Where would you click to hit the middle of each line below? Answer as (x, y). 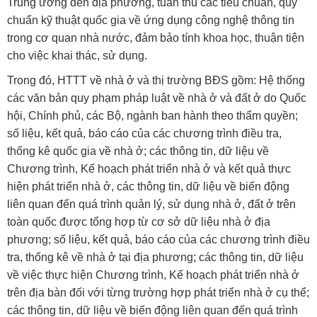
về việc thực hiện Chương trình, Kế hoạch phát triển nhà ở (153, 275)
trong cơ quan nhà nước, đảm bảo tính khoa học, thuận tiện (156, 38)
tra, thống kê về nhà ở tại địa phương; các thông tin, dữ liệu (155, 258)
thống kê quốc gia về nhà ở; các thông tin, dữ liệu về (138, 151)
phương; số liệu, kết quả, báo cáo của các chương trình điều (158, 240)
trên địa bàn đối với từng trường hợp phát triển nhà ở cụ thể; (158, 293)
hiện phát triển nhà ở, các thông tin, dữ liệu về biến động (148, 187)
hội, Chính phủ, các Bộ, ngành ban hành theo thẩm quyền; (152, 116)
